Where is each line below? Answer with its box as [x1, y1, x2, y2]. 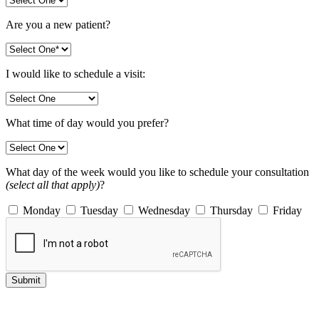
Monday [20, 204, 61, 216]
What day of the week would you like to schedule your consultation [6, 165, 309, 178]
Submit [11, 274, 41, 286]
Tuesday [78, 204, 118, 216]
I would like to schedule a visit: [6, 67, 145, 80]
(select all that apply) [6, 178, 100, 191]
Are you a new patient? [6, 18, 110, 31]
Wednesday [135, 204, 190, 216]
